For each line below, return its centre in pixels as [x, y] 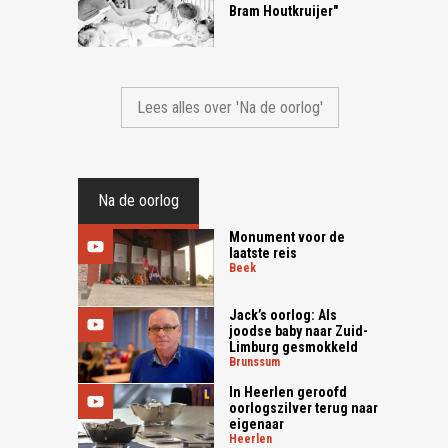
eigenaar [257, 424]
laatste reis [263, 253]
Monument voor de [287, 237]
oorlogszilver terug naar [304, 408]
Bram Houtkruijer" [284, 10]
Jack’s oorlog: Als [283, 314]
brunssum [258, 361]
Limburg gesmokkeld [294, 346]
